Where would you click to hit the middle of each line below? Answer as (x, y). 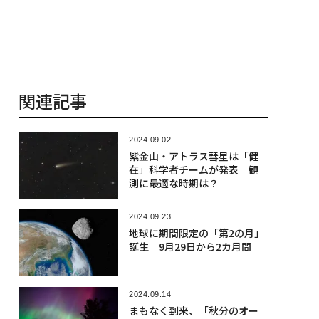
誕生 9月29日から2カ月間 (190, 247)
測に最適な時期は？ (173, 183)
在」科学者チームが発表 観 (193, 170)
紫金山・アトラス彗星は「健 (193, 156)
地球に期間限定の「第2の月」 (196, 233)
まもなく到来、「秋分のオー (193, 310)
